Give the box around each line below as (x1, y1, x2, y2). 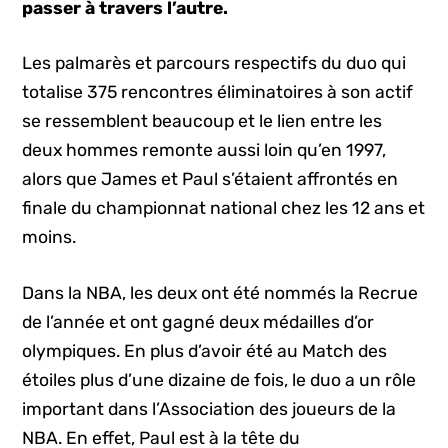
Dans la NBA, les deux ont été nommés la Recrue (22, 282, 419, 303)
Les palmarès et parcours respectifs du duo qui (22, 53, 407, 74)
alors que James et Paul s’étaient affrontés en (22, 169, 399, 190)
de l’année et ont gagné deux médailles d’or (22, 311, 375, 332)
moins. (22, 227, 77, 248)
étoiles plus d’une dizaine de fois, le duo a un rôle (22, 369, 417, 390)
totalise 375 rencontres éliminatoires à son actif (22, 82, 414, 103)
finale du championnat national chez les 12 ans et (22, 198, 426, 219)
